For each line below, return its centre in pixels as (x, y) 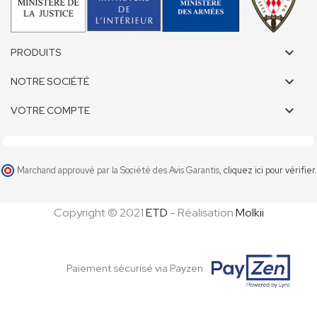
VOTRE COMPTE (50, 111)
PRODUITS (36, 53)
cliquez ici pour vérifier (269, 171)
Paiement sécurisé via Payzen (136, 268)
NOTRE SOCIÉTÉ (50, 82)
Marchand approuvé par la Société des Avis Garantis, (120, 171)
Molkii (249, 213)
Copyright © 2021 (99, 213)
